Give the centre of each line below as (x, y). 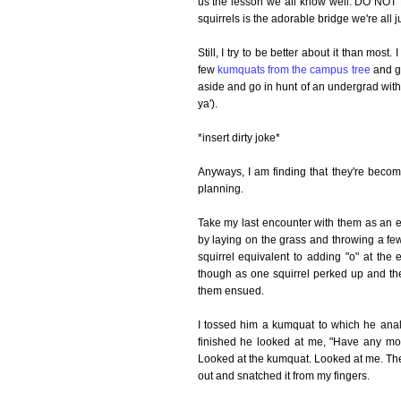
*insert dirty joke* (239, 138)
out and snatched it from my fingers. (283, 376)
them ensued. (230, 291)
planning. (220, 189)
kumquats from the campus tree (294, 70)
